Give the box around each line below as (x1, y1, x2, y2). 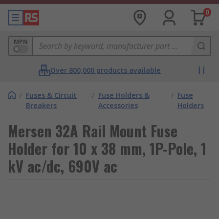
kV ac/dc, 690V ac (8, 155, 117, 177)
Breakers (26, 101, 57, 110)
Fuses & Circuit (26, 90, 77, 100)
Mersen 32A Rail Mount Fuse (8, 120, 177, 142)
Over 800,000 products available (50, 66, 161, 75)
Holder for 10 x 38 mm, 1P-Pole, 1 (8, 137, 206, 159)
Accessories (98, 101, 138, 110)
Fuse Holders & (98, 90, 150, 100)
